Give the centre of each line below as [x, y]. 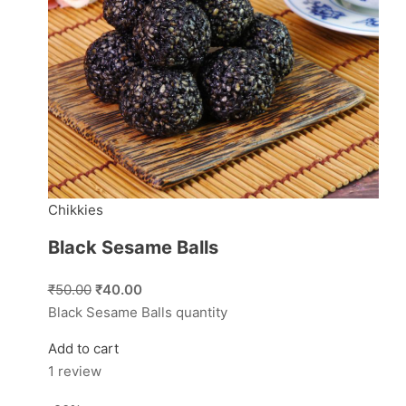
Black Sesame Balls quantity [137, 313]
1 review [74, 372]
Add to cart [83, 349]
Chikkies [75, 210]
